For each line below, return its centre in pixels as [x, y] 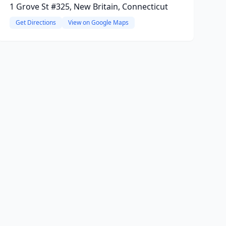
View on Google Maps [98, 22]
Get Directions [36, 22]
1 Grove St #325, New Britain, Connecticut [89, 7]
